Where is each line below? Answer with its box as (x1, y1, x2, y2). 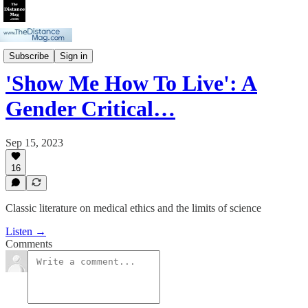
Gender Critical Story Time (5, 44, 123, 56)
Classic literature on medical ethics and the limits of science (5, 202, 261, 214)
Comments (5, 238, 52, 250)
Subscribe (9, 50, 49, 61)
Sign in (60, 50, 87, 61)
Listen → (5, 225, 46, 237)
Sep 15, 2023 (5, 136, 63, 148)
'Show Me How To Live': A (5, 71, 257, 96)
